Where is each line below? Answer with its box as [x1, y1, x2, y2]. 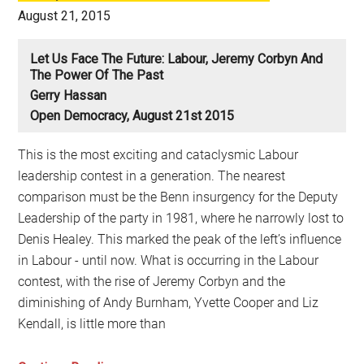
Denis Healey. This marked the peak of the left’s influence [18, 231, 342, 247]
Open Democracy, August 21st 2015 [30, 107, 235, 123]
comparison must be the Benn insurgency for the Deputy [18, 188, 339, 205]
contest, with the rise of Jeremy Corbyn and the [18, 273, 286, 289]
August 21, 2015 [18, 7, 111, 24]
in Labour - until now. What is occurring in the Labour [18, 252, 319, 268]
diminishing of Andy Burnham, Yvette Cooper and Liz [18, 294, 319, 310]
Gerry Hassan [30, 87, 107, 103]
